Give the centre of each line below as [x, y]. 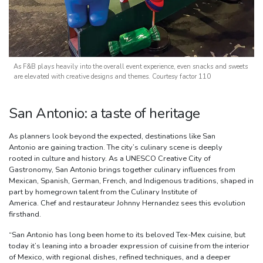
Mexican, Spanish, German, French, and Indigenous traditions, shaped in [131, 181]
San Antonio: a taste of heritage [104, 113]
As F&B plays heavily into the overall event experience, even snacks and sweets [131, 66]
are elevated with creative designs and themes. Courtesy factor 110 [112, 76]
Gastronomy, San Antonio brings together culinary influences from [122, 169]
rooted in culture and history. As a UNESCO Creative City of [110, 158]
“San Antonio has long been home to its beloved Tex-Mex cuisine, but [127, 235]
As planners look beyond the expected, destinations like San [112, 136]
